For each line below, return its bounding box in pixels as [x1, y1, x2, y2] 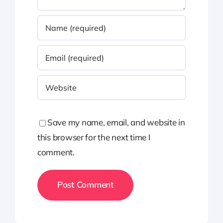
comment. [37, 147, 75, 158]
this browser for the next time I [37, 132, 150, 143]
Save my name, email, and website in [47, 117, 185, 128]
